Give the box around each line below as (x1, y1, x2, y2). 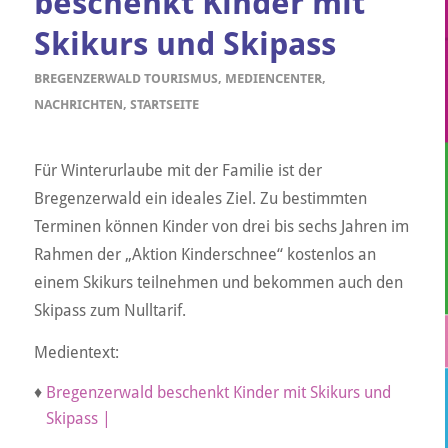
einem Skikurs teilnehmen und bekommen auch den (33, 272, 403, 292)
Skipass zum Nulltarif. (33, 300, 186, 320)
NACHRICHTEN (33, 97, 123, 113)
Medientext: (33, 342, 119, 362)
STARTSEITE (129, 97, 199, 113)
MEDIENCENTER (224, 71, 322, 87)
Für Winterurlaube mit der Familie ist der (33, 160, 322, 180)
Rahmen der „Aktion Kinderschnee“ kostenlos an (33, 244, 376, 264)
